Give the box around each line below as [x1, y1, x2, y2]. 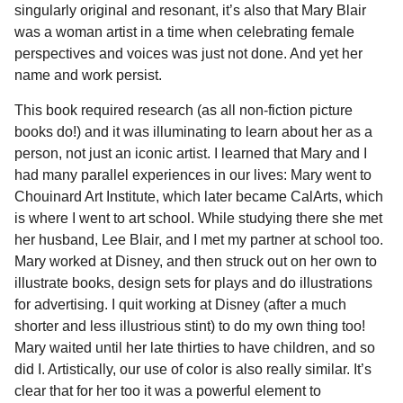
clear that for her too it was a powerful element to [14, 382, 321, 399]
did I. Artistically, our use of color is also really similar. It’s [14, 361, 372, 377]
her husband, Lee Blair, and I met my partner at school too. [14, 231, 383, 247]
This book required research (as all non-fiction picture [14, 102, 353, 118]
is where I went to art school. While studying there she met [14, 210, 382, 226]
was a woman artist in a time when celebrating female [14, 24, 354, 40]
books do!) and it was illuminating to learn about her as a [14, 123, 372, 139]
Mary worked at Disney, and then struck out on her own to [14, 253, 377, 269]
